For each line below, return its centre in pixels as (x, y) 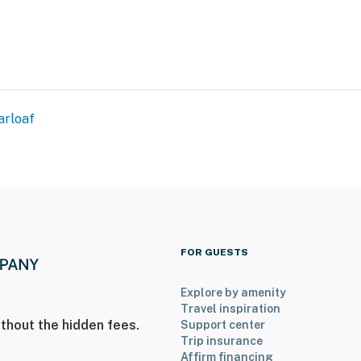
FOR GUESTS (214, 253)
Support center (223, 325)
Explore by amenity (233, 293)
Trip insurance (222, 341)
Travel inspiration (230, 309)
